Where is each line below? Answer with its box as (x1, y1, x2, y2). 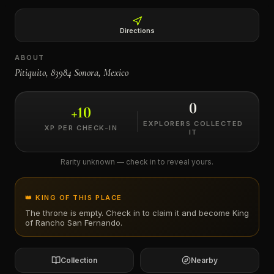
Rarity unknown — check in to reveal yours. (61, 157, 213, 166)
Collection (61, 256, 97, 265)
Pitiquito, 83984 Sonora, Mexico (15, 67, 128, 79)
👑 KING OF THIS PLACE (25, 193, 122, 202)
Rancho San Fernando (35, 218, 120, 228)
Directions (119, 26, 155, 35)
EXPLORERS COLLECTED (143, 119, 243, 128)
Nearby (191, 256, 218, 265)
